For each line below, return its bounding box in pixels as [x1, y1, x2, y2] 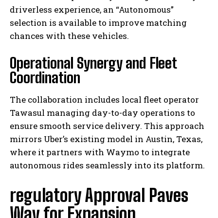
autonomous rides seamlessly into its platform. [10, 159, 205, 171]
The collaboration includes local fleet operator [10, 93, 199, 105]
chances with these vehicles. [10, 30, 129, 41]
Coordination [10, 68, 80, 86]
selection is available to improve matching [10, 17, 187, 28]
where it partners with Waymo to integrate [10, 146, 190, 158]
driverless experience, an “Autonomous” [10, 3, 174, 15]
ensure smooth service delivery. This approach [10, 120, 204, 131]
